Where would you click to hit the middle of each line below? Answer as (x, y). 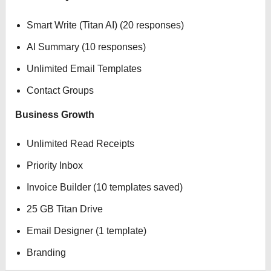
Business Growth (55, 115)
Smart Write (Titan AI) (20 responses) (106, 25)
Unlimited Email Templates (84, 69)
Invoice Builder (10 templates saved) (105, 187)
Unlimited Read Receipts (81, 144)
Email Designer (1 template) (87, 231)
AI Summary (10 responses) (87, 47)
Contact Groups (60, 90)
